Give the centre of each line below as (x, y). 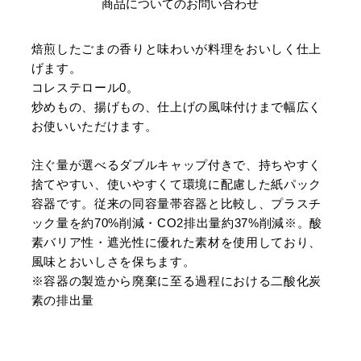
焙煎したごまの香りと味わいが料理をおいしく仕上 (176, 48)
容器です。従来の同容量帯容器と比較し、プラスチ (176, 203)
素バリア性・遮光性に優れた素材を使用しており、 (176, 242)
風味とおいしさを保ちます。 (113, 261)
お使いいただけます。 (94, 126)
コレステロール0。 (85, 87)
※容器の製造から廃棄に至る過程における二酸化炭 (176, 280)
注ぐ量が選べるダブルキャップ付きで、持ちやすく (176, 164)
